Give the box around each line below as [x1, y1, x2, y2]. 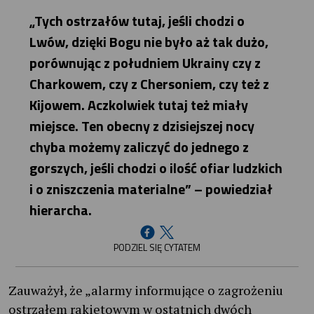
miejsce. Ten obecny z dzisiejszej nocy [29, 114, 255, 137]
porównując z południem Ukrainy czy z [29, 51, 261, 74]
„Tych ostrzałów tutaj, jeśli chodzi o [29, 9, 245, 32]
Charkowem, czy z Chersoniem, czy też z [29, 72, 270, 95]
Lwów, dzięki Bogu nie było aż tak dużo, [29, 30, 269, 53]
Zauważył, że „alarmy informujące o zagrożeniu [8, 281, 283, 299]
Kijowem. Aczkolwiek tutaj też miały [29, 93, 249, 116]
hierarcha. [29, 198, 93, 221]
